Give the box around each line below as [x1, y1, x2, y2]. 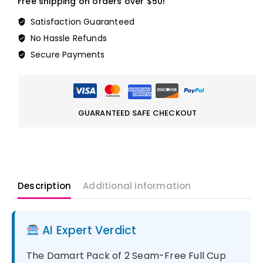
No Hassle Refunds [28, 32, 107, 44]
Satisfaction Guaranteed [28, 16, 135, 28]
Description [18, 179, 72, 192]
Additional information [83, 179, 191, 192]
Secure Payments [28, 49, 105, 60]
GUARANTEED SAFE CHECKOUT [77, 107, 197, 119]
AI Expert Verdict [39, 222, 137, 238]
